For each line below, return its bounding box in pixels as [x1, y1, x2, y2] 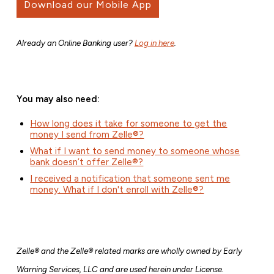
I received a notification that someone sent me [30, 173, 231, 185]
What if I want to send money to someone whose [30, 146, 240, 157]
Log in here [134, 38, 174, 48]
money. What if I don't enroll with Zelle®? [30, 184, 204, 196]
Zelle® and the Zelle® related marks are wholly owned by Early [16, 246, 242, 256]
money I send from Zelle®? [30, 129, 144, 141]
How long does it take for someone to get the [30, 118, 228, 130]
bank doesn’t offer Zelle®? [30, 157, 144, 168]
